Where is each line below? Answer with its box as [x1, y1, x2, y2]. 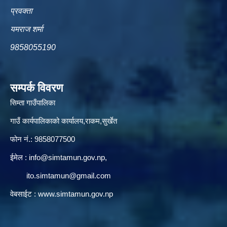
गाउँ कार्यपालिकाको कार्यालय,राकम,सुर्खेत [10, 116, 117, 125]
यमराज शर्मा [10, 24, 43, 33]
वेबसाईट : [10, 189, 38, 198]
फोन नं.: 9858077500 [10, 134, 75, 143]
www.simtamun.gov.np [38, 189, 113, 198]
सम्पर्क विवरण [10, 81, 63, 94]
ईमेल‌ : [10, 153, 29, 162]
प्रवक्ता [10, 6, 32, 15]
